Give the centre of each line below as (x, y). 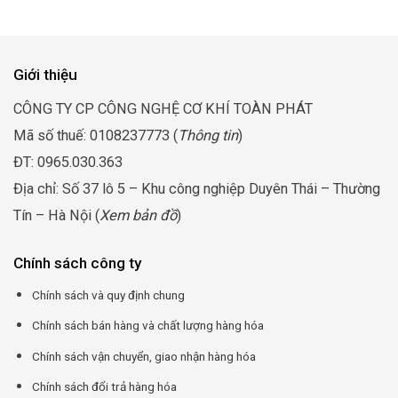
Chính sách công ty (77, 263)
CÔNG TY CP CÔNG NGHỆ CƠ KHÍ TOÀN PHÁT (163, 108)
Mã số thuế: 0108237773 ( (96, 135)
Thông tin (208, 135)
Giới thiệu (45, 74)
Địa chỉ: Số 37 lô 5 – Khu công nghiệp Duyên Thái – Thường (197, 188)
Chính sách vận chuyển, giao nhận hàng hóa (143, 356)
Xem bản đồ (138, 215)
